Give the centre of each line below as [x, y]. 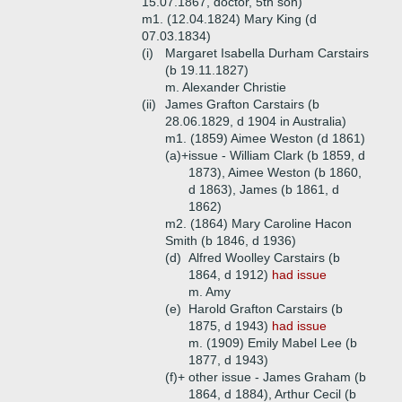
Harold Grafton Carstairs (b [266, 309]
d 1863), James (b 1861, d [264, 189]
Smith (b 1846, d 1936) [231, 240]
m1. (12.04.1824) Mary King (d [229, 19]
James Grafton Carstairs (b [242, 104]
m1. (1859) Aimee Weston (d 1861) [265, 138]
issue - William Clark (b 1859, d [277, 155]
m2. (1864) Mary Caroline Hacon [258, 223]
